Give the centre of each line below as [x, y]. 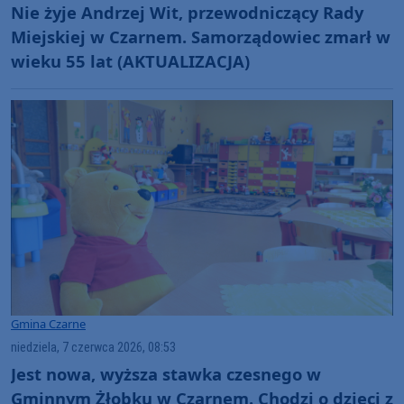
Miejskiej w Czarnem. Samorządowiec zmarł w [201, 37]
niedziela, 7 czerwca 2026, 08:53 [93, 347]
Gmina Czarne [48, 323]
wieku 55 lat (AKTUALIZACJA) [130, 61]
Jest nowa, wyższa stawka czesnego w [166, 374]
